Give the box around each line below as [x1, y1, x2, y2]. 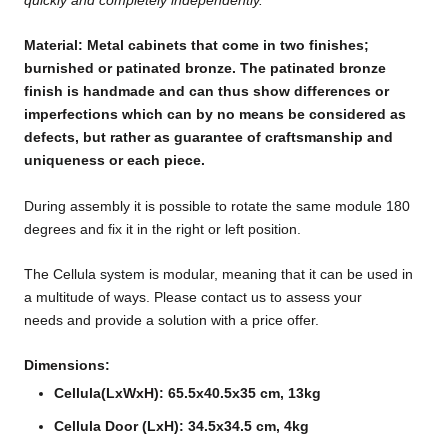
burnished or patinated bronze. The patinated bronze [24, 60, 386, 77]
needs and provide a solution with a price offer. [24, 311, 319, 328]
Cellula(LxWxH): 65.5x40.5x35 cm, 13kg [54, 385, 321, 402]
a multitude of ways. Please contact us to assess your [24, 288, 362, 305]
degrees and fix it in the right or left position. [24, 220, 301, 237]
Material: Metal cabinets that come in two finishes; [24, 37, 369, 54]
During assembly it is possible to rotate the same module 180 [24, 197, 410, 214]
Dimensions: [24, 357, 110, 374]
